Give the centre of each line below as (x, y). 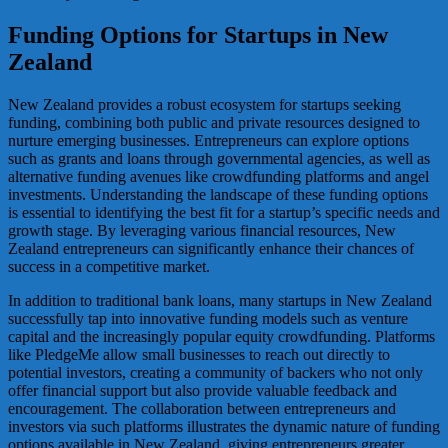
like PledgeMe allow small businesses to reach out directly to (199, 354)
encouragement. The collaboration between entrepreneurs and (202, 408)
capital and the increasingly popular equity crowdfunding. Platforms (221, 336)
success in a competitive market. (109, 266)
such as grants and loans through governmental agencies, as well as (219, 158)
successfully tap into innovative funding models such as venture (208, 318)
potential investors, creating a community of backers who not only (215, 372)
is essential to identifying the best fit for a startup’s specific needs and (224, 212)
